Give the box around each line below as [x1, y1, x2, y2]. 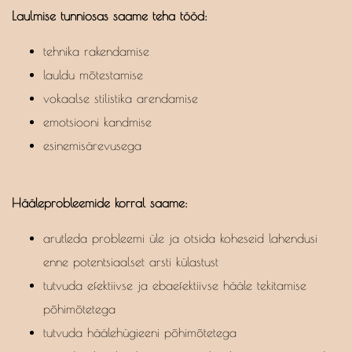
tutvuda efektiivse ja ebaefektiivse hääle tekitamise [43, 278, 306, 293]
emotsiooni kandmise [43, 115, 152, 130]
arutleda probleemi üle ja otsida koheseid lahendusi [43, 231, 317, 246]
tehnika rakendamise [43, 44, 149, 59]
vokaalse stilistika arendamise [43, 91, 198, 106]
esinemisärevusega [43, 138, 141, 153]
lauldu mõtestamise [43, 68, 143, 82]
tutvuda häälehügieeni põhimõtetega [43, 325, 236, 340]
